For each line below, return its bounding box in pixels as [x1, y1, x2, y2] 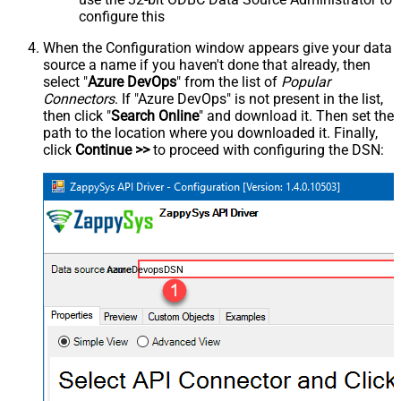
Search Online [111, 107, 199, 124]
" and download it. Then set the [199, 107, 394, 124]
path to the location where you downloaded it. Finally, [43, 124, 378, 141]
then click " [43, 107, 111, 124]
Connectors [43, 90, 115, 107]
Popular [281, 73, 330, 90]
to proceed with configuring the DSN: [149, 141, 384, 158]
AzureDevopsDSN [106, 264, 183, 277]
